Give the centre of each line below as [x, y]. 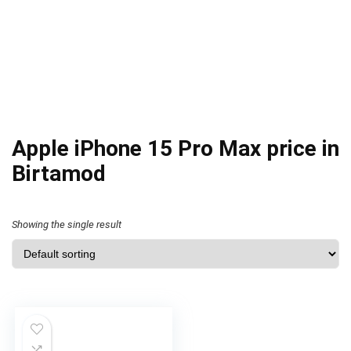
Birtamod [59, 174]
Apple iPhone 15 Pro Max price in [175, 148]
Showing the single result [67, 224]
